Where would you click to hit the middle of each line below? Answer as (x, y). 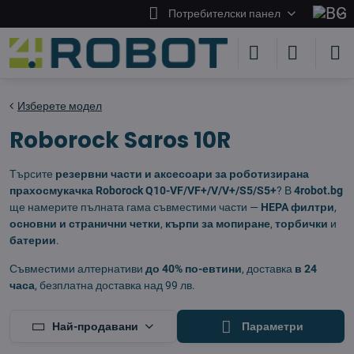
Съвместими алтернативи (77, 269)
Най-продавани (96, 326)
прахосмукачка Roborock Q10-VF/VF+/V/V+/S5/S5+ (143, 190)
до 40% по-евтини (194, 269)
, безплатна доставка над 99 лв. (115, 285)
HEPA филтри (298, 207)
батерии (33, 240)
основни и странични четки (85, 224)
